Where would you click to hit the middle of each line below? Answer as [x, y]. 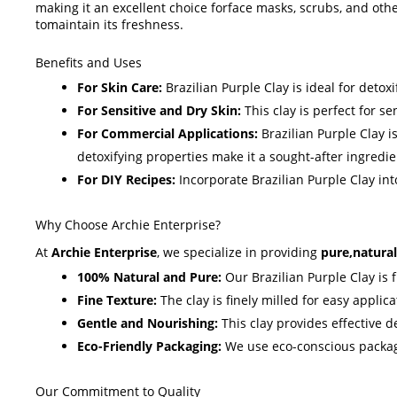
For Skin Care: [120, 87]
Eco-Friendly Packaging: [149, 346]
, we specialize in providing [239, 252]
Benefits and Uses [89, 62]
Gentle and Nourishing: [148, 323]
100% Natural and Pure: [149, 276]
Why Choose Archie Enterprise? [128, 224]
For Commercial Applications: [167, 133]
